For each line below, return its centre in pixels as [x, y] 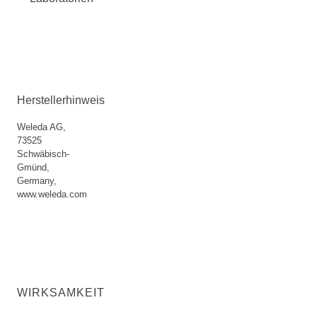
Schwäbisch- [43, 154]
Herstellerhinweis [61, 100]
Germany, [37, 181]
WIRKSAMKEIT [61, 293]
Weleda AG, [41, 127]
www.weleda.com [52, 194]
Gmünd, [33, 167]
